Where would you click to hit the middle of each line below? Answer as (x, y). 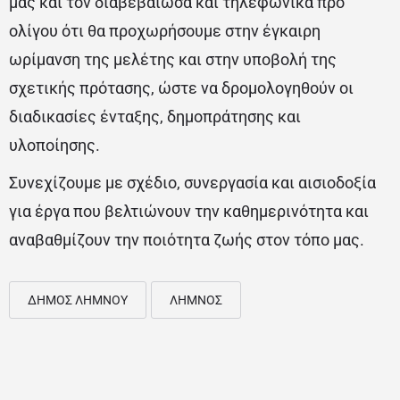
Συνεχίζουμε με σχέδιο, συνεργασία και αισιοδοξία (192, 183)
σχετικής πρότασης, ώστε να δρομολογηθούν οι (181, 88)
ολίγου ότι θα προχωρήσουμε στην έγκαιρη (165, 31)
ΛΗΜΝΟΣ (196, 300)
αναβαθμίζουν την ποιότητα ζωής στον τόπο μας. (187, 240)
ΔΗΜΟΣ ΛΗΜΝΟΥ (78, 300)
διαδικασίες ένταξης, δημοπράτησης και (155, 117)
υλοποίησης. (54, 145)
